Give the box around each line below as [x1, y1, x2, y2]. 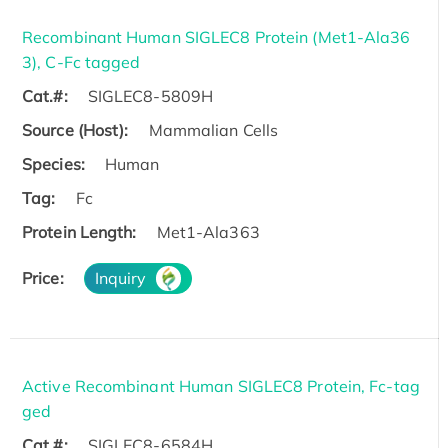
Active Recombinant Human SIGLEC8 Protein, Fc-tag [22, 375, 420, 396]
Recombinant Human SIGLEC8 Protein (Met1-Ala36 [22, 26, 411, 47]
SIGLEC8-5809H [87, 85, 214, 106]
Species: [22, 153, 85, 174]
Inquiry [94, 267, 147, 288]
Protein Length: [22, 221, 137, 242]
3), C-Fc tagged [22, 51, 141, 72]
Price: [22, 267, 64, 288]
